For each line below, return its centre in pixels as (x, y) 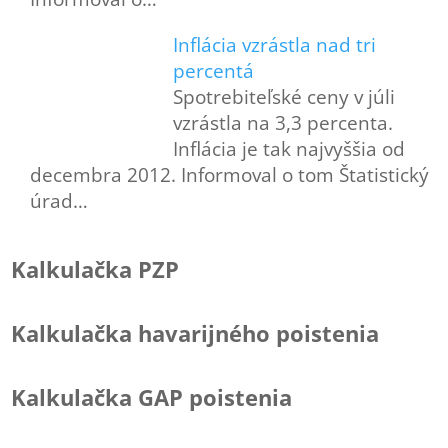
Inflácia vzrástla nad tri (274, 45)
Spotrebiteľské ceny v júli (283, 97)
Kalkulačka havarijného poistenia (195, 333)
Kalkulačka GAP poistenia (152, 397)
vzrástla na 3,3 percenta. (282, 123)
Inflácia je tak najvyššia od (288, 149)
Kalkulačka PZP (95, 269)
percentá (213, 71)
